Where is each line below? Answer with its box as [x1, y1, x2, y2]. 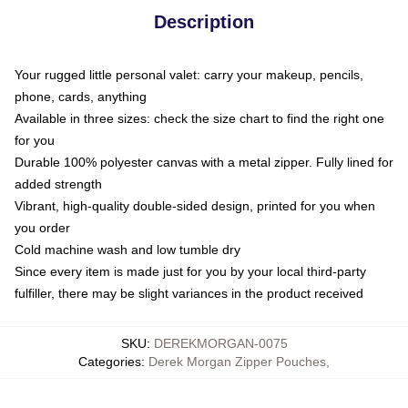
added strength [15, 176, 102, 191]
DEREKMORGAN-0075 [153, 335, 288, 351]
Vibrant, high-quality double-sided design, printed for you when [15, 198, 375, 213]
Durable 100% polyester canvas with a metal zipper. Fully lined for [15, 154, 393, 169]
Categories [78, 353, 141, 369]
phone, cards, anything [15, 88, 147, 104]
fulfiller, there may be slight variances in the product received [15, 285, 363, 301]
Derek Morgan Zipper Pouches [148, 353, 326, 369]
